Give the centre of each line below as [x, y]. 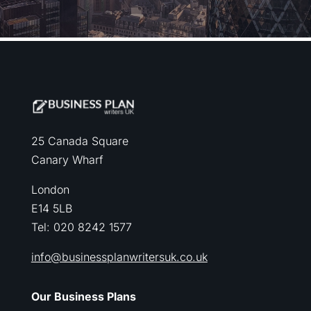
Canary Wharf [67, 159]
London [50, 189]
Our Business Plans [83, 296]
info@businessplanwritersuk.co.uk [119, 257]
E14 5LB [51, 208]
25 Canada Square [79, 141]
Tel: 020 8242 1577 [81, 227]
